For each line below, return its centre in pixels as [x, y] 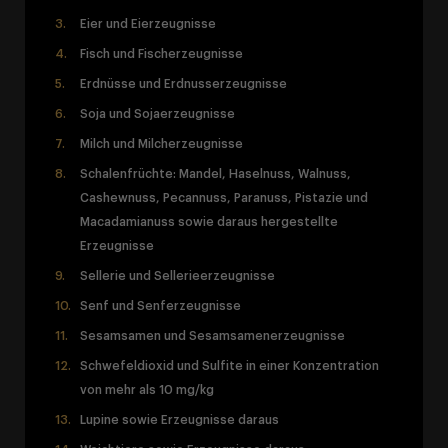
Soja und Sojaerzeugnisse [157, 113]
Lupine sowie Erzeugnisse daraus [179, 419]
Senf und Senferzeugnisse [160, 305]
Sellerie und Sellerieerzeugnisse [177, 275]
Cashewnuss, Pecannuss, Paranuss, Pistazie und [224, 197]
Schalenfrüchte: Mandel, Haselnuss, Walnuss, [215, 173]
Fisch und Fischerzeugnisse [161, 53]
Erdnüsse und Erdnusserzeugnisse [183, 83]
